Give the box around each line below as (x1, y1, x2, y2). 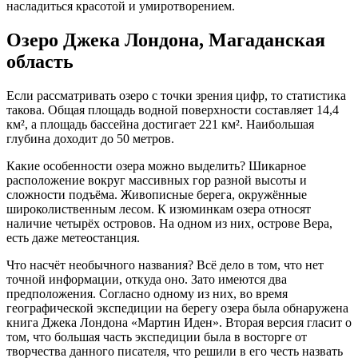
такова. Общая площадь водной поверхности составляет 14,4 (6, 102, 339, 117)
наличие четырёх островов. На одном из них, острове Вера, (6, 216, 332, 230)
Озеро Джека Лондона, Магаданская (6, 29, 325, 50)
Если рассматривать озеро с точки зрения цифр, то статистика (6, 88, 346, 102)
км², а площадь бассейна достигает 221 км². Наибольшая (6, 117, 314, 131)
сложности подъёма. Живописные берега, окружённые (6, 187, 307, 201)
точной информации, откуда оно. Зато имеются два (6, 272, 287, 286)
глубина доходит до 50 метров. (6, 131, 174, 145)
